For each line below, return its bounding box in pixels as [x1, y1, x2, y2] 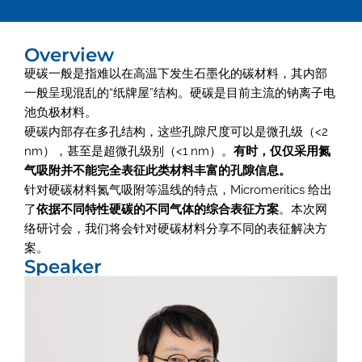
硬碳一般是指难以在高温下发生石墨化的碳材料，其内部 [24, 66, 327, 81]
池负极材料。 [24, 105, 97, 120]
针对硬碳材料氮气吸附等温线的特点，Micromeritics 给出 [24, 183, 332, 197]
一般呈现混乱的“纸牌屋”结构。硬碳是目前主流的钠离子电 [24, 86, 335, 100]
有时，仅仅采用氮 [234, 144, 330, 158]
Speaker [24, 255, 102, 278]
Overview [24, 44, 114, 66]
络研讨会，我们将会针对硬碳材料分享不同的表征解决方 [24, 221, 327, 236]
